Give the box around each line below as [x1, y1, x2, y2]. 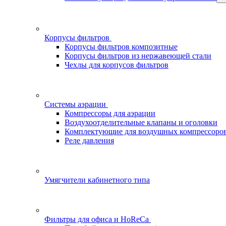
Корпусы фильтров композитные [65, 42, 178, 51]
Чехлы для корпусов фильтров [65, 61, 168, 69]
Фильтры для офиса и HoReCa [44, 215, 149, 223]
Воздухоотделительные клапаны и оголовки [65, 118, 217, 127]
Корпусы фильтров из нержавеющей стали [65, 51, 211, 60]
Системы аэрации [44, 100, 106, 108]
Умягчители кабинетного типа [44, 176, 150, 184]
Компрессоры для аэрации [65, 109, 155, 118]
